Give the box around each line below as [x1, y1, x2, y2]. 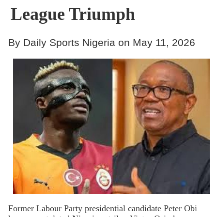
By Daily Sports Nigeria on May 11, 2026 [8, 36, 195, 48]
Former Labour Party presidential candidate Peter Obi [8, 203, 197, 214]
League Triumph [10, 4, 135, 24]
